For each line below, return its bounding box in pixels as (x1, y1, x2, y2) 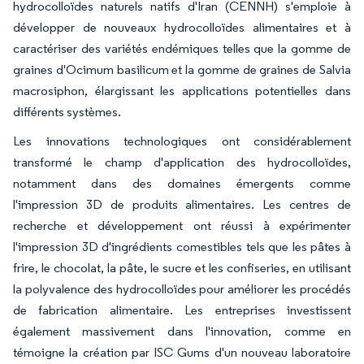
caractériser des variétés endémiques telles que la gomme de (13, 41, 351, 57)
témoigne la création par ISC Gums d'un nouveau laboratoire (13, 344, 351, 361)
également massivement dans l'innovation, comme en (13, 323, 351, 340)
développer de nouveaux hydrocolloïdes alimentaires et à (13, 19, 351, 36)
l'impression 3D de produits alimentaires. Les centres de (13, 197, 351, 213)
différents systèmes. (13, 104, 121, 120)
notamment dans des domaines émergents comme (13, 175, 351, 192)
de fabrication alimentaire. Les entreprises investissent (13, 302, 351, 318)
